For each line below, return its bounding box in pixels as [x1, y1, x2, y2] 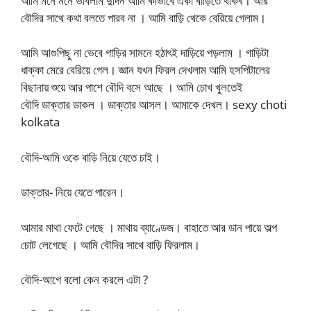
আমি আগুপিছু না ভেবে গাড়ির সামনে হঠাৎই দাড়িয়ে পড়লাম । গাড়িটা [21, 44, 269, 60]
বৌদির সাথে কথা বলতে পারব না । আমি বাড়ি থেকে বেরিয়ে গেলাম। [21, 9, 266, 26]
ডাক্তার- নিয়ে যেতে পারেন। [21, 184, 124, 200]
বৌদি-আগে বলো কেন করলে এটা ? [21, 271, 148, 287]
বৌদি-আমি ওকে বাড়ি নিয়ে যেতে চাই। [21, 149, 160, 165]
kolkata [21, 114, 60, 130]
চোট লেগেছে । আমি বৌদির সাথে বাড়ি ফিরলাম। [21, 236, 200, 253]
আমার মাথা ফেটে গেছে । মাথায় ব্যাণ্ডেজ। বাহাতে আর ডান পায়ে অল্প [21, 219, 277, 235]
